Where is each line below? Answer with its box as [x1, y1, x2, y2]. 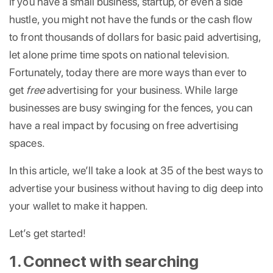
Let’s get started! [9, 226, 86, 239]
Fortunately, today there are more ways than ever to [9, 65, 247, 79]
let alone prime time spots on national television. [9, 48, 230, 61]
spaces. [9, 136, 45, 149]
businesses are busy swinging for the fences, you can [9, 101, 253, 114]
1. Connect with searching [9, 251, 199, 271]
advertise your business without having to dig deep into [9, 181, 264, 194]
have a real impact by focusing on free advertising [9, 118, 239, 132]
